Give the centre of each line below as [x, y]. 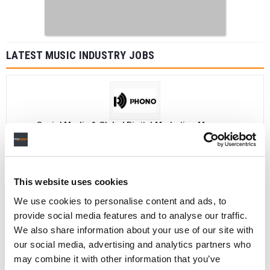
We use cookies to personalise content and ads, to [120, 201]
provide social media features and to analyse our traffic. [131, 215]
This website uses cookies [71, 182]
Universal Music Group [183, 225]
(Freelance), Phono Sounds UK [135, 133]
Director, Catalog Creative [135, 213]
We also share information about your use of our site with [134, 230]
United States [108, 225]
